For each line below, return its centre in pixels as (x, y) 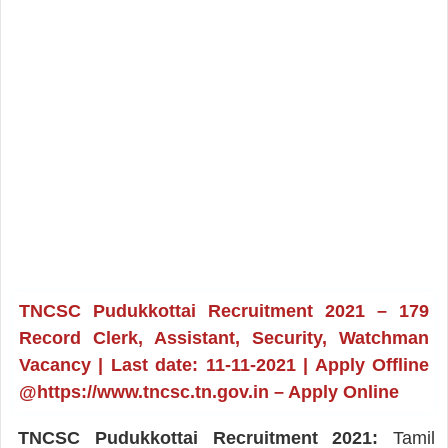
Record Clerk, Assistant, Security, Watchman (224, 337)
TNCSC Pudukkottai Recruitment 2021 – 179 (224, 310)
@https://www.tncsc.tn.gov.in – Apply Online (208, 391)
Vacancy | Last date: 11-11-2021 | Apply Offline (224, 364)
